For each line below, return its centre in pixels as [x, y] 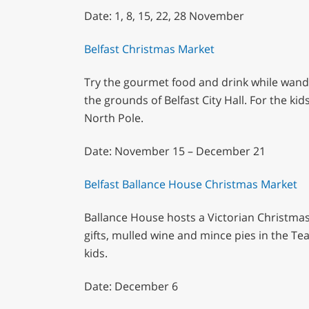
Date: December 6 [131, 286]
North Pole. [113, 118]
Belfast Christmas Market [149, 49]
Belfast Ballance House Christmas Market [190, 185]
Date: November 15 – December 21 [175, 151]
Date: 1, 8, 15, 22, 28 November [164, 16]
